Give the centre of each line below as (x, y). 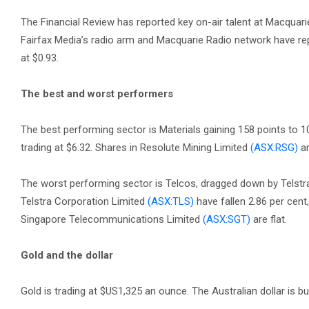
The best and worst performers (97, 94)
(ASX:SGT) (227, 219)
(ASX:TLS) (171, 201)
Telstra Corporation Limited (84, 201)
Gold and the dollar (67, 255)
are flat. (269, 219)
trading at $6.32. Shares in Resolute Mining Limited (136, 148)
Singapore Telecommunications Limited (112, 219)
